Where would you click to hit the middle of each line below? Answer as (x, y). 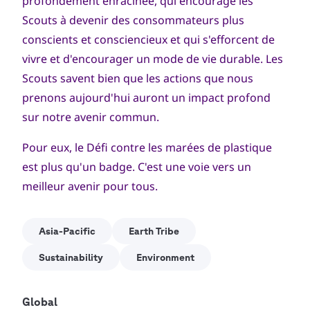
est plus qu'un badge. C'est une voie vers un (137, 166)
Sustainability (71, 257)
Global (40, 301)
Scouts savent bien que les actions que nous (138, 78)
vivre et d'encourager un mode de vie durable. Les (153, 58)
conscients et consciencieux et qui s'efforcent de (148, 39)
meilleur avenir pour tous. (90, 186)
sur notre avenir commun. (91, 117)
